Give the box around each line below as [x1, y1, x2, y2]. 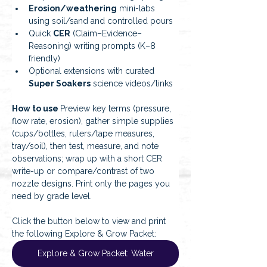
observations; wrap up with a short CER [12, 154, 164, 164]
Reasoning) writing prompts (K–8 [29, 41, 158, 51]
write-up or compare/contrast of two [12, 166, 157, 176]
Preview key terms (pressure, [60, 104, 173, 114]
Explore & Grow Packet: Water [37, 249, 154, 259]
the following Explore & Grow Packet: [12, 229, 156, 239]
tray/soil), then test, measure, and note [12, 141, 161, 151]
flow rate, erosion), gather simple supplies [12, 116, 176, 126]
